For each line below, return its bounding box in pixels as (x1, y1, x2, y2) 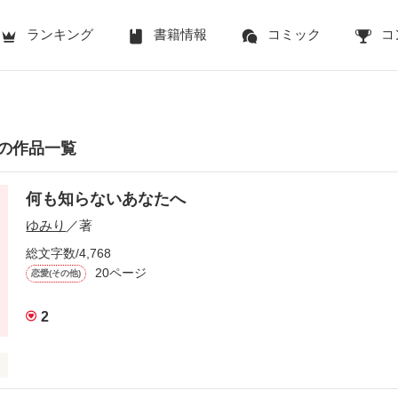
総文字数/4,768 (26, 245, 112, 260)
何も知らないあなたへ (26, 189, 187, 208)
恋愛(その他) (31, 267, 82, 278)
